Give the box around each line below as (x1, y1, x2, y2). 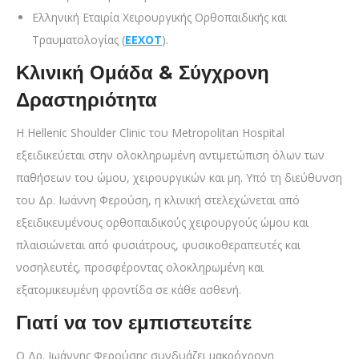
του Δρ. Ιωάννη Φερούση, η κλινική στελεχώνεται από (16, 192, 300, 208)
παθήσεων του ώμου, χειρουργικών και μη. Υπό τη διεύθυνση (16, 169, 342, 185)
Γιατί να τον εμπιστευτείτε (16, 310, 252, 334)
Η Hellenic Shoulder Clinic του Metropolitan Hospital (16, 124, 284, 140)
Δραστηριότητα (16, 87, 157, 111)
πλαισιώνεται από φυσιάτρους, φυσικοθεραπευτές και (16, 236, 301, 252)
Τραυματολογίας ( (32, 31, 125, 47)
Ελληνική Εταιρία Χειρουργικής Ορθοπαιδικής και (32, 9, 287, 25)
